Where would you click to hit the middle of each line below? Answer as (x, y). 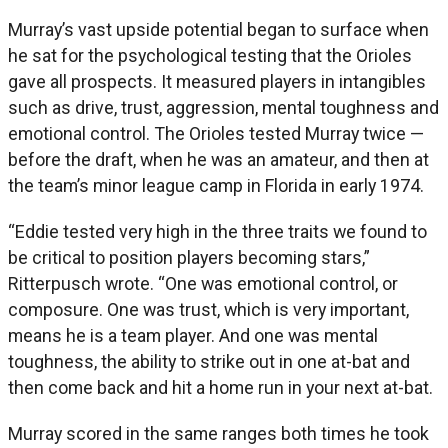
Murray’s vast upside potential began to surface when (218, 29)
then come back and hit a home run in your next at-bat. (220, 387)
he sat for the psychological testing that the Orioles (210, 55)
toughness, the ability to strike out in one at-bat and (209, 361)
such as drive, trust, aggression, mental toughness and (223, 107)
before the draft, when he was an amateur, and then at (218, 159)
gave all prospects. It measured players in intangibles (217, 81)
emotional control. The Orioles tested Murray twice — (216, 133)
